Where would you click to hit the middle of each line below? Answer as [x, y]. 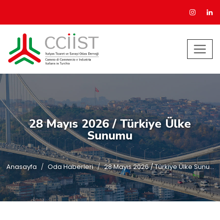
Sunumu [110, 136]
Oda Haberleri [70, 167]
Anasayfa [21, 167]
